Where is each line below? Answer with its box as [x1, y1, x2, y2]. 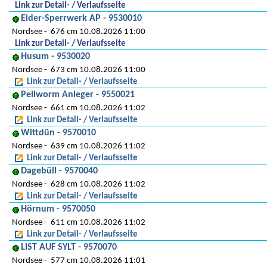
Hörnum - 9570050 [21, 204, 95, 214]
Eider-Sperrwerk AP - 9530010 [21, 14, 142, 23]
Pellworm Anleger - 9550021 [21, 90, 135, 100]
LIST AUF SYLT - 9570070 [21, 243, 117, 252]
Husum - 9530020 [21, 52, 90, 61]
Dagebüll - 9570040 [21, 166, 98, 176]
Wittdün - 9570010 [21, 128, 96, 138]
